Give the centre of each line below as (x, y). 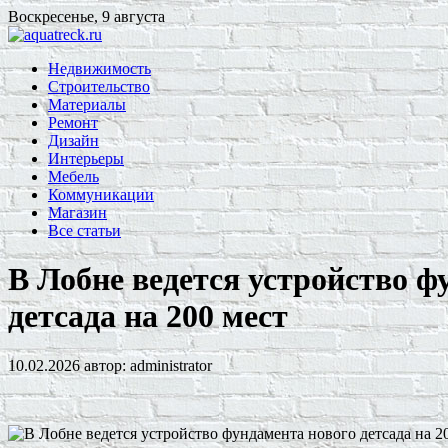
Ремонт (73, 122)
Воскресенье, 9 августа (86, 16)
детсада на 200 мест (148, 316)
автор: (105, 365)
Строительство (99, 86)
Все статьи (84, 230)
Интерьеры (86, 158)
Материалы (87, 104)
